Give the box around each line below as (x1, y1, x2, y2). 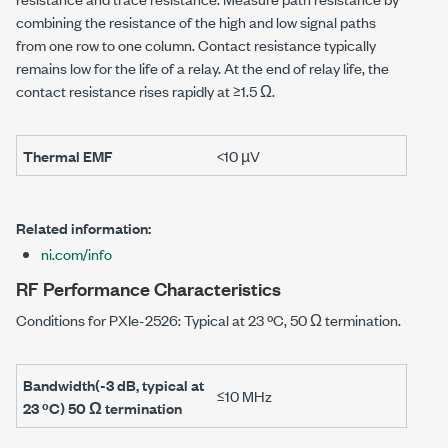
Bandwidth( (23, 374, 100, 396)
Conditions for (16, 309, 109, 331)
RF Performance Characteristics (16, 275, 281, 302)
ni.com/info (41, 243, 112, 265)
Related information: (16, 217, 151, 239)
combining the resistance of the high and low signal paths (16, 11, 376, 33)
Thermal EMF (23, 145, 113, 167)
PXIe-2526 (109, 309, 178, 331)
